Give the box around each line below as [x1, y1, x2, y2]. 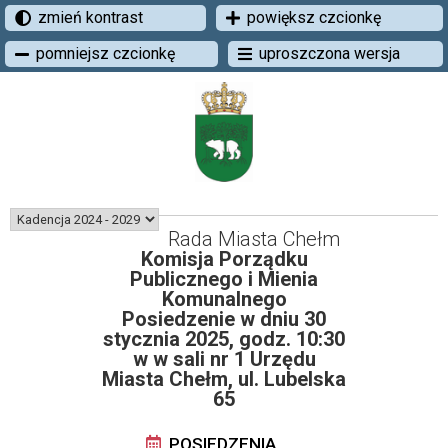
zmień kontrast [38, 8, 143, 27]
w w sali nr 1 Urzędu [132, 347, 316, 371]
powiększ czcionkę [246, 8, 381, 27]
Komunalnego [161, 287, 287, 311]
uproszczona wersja [259, 44, 400, 63]
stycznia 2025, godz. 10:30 [103, 327, 345, 351]
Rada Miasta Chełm [167, 227, 340, 251]
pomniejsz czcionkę [36, 44, 175, 63]
